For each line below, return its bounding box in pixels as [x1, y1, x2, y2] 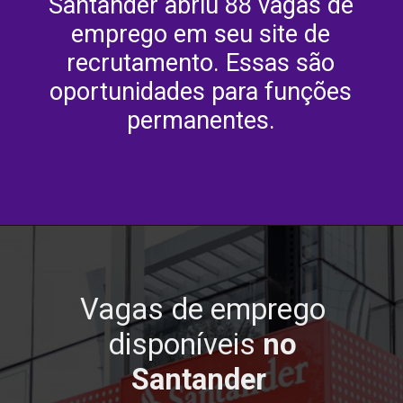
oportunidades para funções [49, 77, 353, 107]
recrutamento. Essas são [67, 49, 336, 78]
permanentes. [126, 106, 275, 136]
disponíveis [108, 327, 264, 363]
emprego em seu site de [71, 20, 331, 49]
